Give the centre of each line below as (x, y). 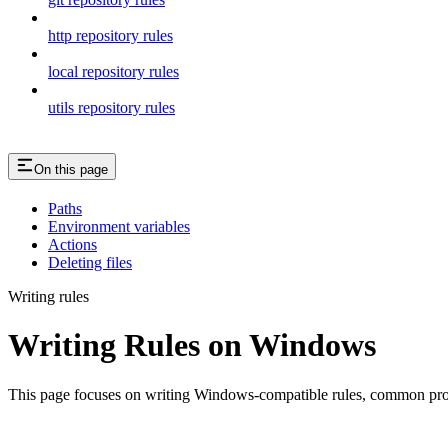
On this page (71, 169)
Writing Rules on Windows (192, 345)
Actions (72, 244)
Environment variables (119, 226)
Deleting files (90, 262)
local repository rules (113, 71)
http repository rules (110, 35)
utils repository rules (111, 107)
